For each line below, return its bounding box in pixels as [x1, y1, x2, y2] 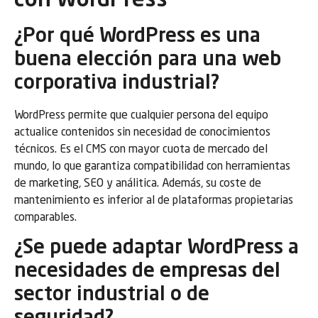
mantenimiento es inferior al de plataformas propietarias [14, 195, 293, 207]
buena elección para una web [14, 50, 281, 71]
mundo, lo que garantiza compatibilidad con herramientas [14, 161, 290, 173]
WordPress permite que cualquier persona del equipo [14, 110, 268, 122]
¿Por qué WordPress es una [14, 27, 261, 48]
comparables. [14, 212, 77, 224]
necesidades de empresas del [14, 261, 280, 282]
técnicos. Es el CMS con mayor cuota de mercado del [14, 144, 268, 156]
